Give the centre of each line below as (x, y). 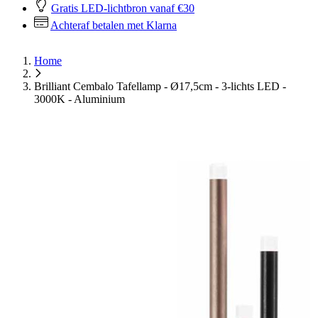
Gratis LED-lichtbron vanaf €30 (123, 8)
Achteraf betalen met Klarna (114, 25)
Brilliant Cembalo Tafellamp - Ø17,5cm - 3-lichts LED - (160, 86)
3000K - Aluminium (79, 99)
